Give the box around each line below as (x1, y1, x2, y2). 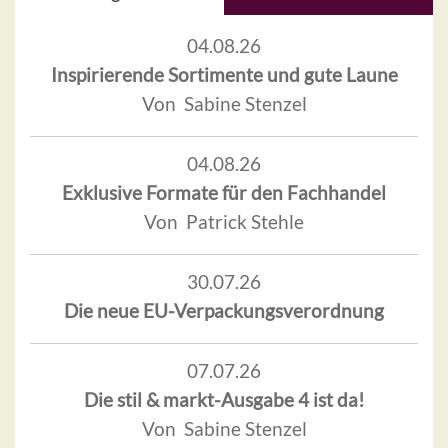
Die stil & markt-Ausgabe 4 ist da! (83, 387, 365, 411)
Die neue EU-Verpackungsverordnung (64, 298, 384, 322)
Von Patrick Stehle (144, 209, 304, 233)
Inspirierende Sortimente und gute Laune (50, 62, 398, 86)
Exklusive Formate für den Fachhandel (62, 180, 386, 204)
